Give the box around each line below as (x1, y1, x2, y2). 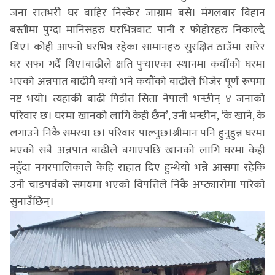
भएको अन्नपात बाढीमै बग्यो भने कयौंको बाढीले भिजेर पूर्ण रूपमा (10, 72, 265, 91)
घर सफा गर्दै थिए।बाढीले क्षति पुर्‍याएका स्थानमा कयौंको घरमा (10, 55, 265, 74)
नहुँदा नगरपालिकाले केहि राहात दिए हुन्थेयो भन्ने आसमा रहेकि (10, 158, 265, 177)
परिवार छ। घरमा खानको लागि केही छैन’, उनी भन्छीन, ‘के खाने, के (10, 106, 265, 125)
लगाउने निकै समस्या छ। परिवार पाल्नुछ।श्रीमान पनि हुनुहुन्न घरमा (10, 123, 265, 142)
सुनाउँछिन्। (10, 192, 54, 211)
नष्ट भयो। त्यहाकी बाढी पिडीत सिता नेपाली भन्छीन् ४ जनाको (10, 89, 265, 108)
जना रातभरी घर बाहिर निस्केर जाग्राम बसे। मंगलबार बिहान (10, 3, 265, 22)
